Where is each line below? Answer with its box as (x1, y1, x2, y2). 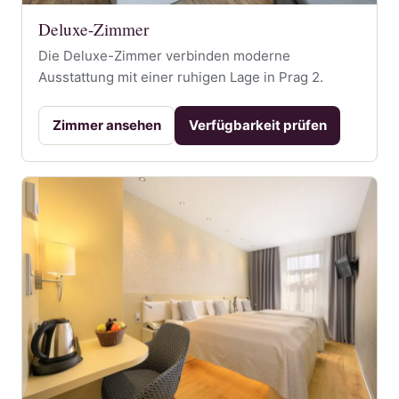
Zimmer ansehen (52, 117, 161, 134)
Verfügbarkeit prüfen (188, 117, 327, 134)
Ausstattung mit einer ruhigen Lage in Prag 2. (38, 68, 324, 85)
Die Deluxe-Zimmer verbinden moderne (38, 46, 291, 64)
